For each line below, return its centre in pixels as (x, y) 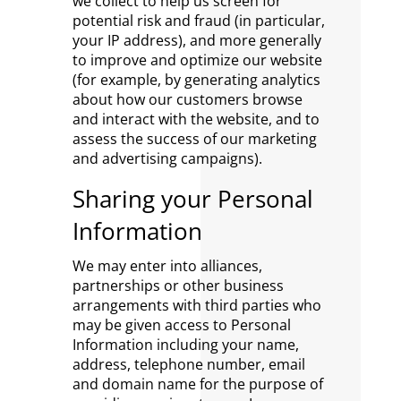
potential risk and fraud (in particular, (198, 21)
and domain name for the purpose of (197, 384)
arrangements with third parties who (196, 305)
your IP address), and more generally (196, 40)
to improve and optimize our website (197, 60)
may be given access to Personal (181, 325)
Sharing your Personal (192, 199)
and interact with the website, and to (196, 119)
